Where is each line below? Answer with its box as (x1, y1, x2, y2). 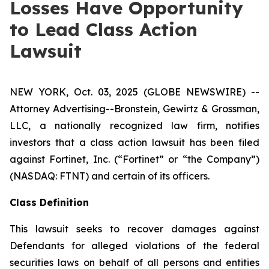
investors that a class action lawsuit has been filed (10, 136, 259, 148)
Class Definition (10, 196, 89, 208)
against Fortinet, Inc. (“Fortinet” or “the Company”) (10, 153, 259, 165)
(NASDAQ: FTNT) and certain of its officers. (10, 170, 210, 182)
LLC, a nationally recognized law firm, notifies (10, 119, 259, 131)
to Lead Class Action (10, 18, 198, 41)
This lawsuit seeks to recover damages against (10, 223, 259, 235)
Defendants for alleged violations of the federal (10, 240, 259, 252)
